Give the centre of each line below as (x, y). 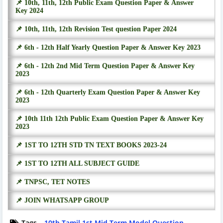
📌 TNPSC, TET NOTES (53, 182)
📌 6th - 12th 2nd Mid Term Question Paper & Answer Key (105, 66)
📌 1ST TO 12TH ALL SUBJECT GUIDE (77, 163)
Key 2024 (29, 10)
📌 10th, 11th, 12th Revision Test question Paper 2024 (96, 29)
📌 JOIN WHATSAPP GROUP (62, 200)
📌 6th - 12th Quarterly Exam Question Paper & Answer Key (108, 92)
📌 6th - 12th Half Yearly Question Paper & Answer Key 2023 (108, 47)
